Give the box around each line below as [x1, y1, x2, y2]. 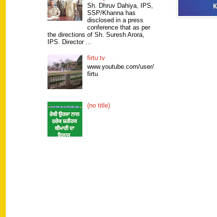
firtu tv [87, 54, 106, 62]
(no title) [87, 102, 110, 109]
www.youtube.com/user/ [87, 62, 155, 70]
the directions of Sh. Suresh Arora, [47, 31, 145, 38]
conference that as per [87, 23, 151, 31]
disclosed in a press [87, 16, 144, 24]
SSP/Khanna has [87, 9, 136, 16]
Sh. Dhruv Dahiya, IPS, [87, 1, 154, 9]
